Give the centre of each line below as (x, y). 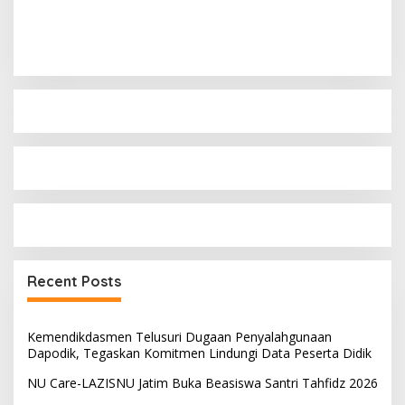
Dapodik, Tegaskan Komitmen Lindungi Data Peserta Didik (199, 353)
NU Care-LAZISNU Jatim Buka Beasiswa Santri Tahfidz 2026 (202, 383)
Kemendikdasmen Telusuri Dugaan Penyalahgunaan (179, 337)
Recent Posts (74, 282)
